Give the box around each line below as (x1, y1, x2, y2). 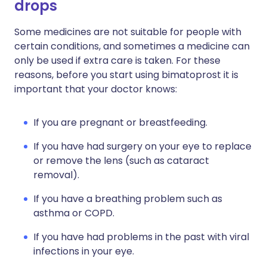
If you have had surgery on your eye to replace (33, 139, 252, 153)
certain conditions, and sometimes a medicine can (14, 39, 250, 53)
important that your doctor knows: (14, 82, 177, 96)
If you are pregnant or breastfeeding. (33, 116, 207, 129)
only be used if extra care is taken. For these (14, 54, 221, 67)
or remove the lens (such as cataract (33, 154, 209, 167)
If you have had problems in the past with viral (33, 230, 249, 244)
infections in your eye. (33, 244, 134, 258)
